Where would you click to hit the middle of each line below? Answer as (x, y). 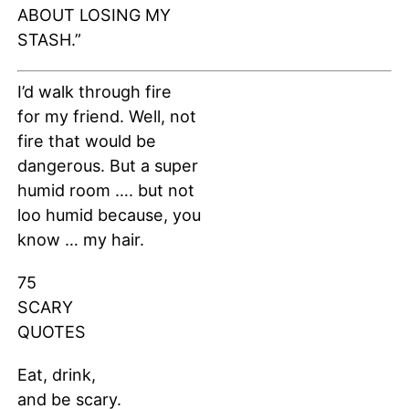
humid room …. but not (105, 191)
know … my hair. (80, 240)
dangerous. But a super (107, 166)
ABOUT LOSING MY (94, 16)
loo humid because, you (109, 215)
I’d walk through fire (94, 92)
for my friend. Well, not (106, 117)
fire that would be (86, 142)
